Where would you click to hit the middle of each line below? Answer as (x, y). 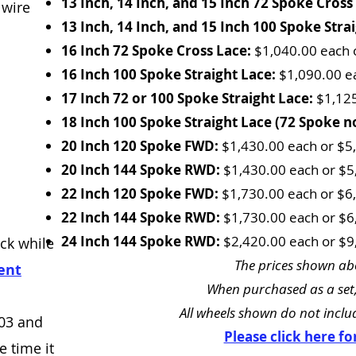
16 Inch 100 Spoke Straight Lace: (168, 74)
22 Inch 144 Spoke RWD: (141, 217)
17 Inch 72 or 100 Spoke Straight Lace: (187, 98)
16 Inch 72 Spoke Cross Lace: (156, 50)
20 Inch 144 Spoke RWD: (141, 170)
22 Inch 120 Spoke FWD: (140, 193)
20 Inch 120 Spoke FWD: (140, 146)
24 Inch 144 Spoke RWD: (141, 241)
